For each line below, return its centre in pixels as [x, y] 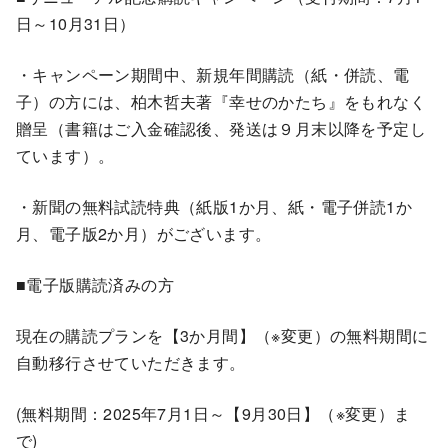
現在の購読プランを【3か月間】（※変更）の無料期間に [222, 335]
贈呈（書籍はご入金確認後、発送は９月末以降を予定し [221, 128]
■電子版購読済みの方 [95, 284]
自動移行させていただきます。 [131, 362]
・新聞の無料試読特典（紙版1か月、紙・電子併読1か [214, 206]
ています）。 [65, 155]
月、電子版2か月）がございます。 [144, 233]
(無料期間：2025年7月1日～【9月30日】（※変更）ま [213, 413]
